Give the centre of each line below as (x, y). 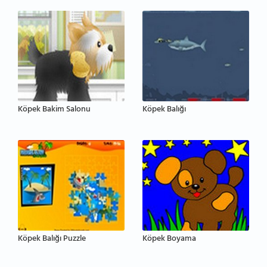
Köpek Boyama (169, 239)
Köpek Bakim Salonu (54, 110)
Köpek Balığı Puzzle (52, 239)
